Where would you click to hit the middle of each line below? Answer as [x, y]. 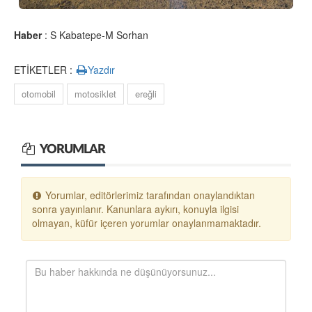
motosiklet [95, 94]
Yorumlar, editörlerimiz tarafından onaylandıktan [148, 195]
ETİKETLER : [45, 70]
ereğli [146, 94]
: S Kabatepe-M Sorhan [95, 35]
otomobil [39, 94]
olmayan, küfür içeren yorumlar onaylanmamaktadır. [147, 223]
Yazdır [102, 70]
